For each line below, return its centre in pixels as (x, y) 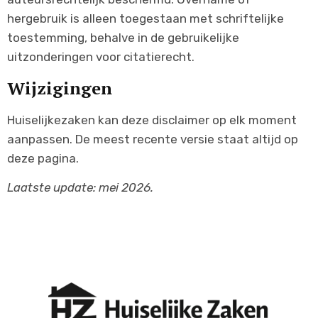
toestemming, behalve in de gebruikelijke (123, 38)
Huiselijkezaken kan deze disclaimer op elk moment (152, 120)
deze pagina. (43, 158)
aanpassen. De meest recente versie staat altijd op (153, 139)
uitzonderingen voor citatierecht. (101, 57)
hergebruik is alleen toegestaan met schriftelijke (146, 19)
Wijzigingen (60, 88)
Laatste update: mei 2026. (80, 187)
